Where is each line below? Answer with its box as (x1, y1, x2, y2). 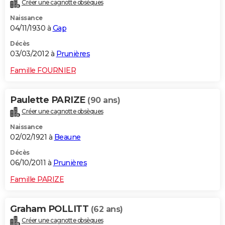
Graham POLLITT (10, 203, 91, 215)
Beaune (54, 133, 81, 142)
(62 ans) (90, 204, 123, 214)
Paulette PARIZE (10, 94, 87, 106)
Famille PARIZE (10, 175, 64, 184)
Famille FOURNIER (10, 66, 76, 75)
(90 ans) (87, 95, 120, 105)
